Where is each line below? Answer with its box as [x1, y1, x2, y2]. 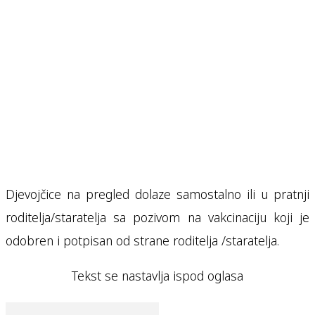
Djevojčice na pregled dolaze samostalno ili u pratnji [6, 185, 309, 202]
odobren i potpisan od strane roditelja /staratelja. [6, 231, 279, 249]
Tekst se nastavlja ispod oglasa [72, 267, 243, 285]
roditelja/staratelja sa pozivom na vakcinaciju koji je [6, 208, 309, 226]
